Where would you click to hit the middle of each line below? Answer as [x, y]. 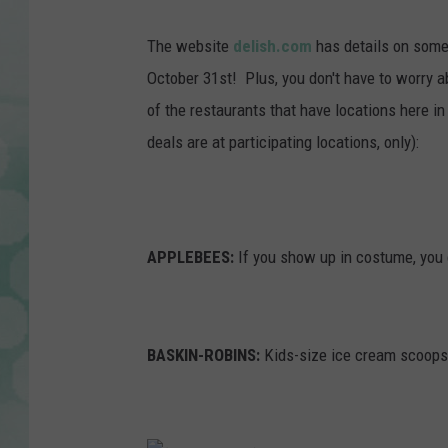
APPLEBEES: [192, 257]
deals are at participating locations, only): [283, 142]
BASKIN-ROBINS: [205, 355]
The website [190, 46]
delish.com [274, 46]
